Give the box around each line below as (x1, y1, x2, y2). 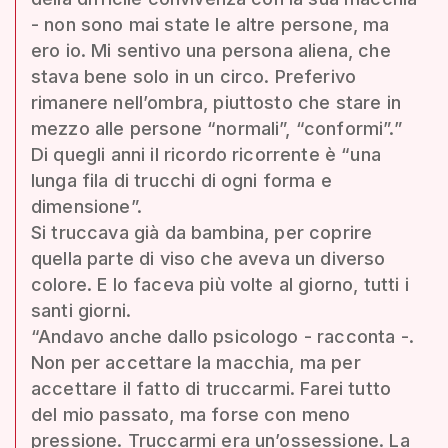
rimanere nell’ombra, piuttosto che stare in (31, 91, 401, 113)
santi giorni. (31, 299, 132, 321)
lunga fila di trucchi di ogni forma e (31, 169, 332, 191)
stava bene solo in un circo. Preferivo (31, 65, 357, 87)
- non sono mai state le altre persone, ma (31, 13, 390, 35)
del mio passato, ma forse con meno (31, 403, 351, 425)
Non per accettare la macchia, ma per (31, 351, 361, 373)
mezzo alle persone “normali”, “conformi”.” (31, 117, 402, 139)
